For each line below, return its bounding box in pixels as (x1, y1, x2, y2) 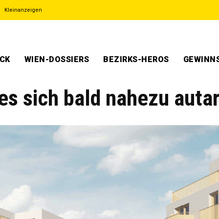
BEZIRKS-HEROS (103, 55, 169, 64)
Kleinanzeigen (4, 7, 42, 13)
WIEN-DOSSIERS (24, 55, 89, 64)
